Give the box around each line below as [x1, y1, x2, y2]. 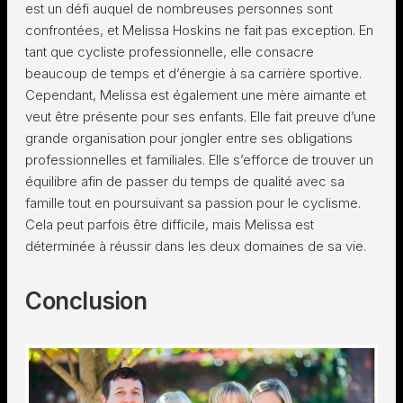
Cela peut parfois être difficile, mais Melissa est [25, 216, 314, 233]
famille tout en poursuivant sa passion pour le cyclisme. [25, 194, 361, 211]
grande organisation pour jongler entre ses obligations [25, 130, 353, 147]
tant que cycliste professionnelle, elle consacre [25, 43, 314, 60]
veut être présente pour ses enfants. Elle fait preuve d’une [25, 108, 376, 125]
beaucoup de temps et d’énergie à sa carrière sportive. [25, 65, 362, 82]
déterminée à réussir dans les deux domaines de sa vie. [25, 237, 366, 255]
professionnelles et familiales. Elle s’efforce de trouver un [25, 151, 373, 168]
